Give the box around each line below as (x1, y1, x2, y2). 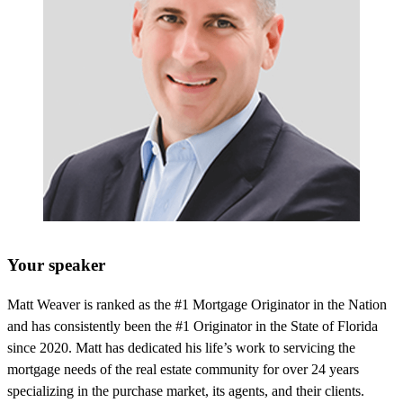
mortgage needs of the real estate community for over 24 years (7, 362, 359, 378)
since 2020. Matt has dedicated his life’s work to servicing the (7, 340, 355, 356)
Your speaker (7, 255, 105, 274)
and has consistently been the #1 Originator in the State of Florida (7, 318, 378, 335)
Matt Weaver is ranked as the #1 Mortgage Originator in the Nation (7, 297, 387, 313)
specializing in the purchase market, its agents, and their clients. (7, 383, 364, 399)
